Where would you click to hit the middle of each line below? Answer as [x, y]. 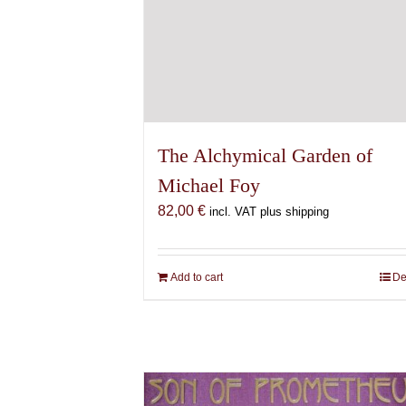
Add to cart [197, 277]
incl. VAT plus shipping [270, 211]
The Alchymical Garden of [266, 155]
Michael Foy [209, 185]
